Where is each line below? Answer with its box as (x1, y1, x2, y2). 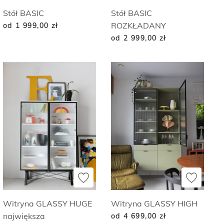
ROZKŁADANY (111, 20, 166, 30)
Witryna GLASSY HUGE (3, 198, 92, 209)
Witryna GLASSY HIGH (111, 198, 197, 209)
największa (3, 211, 45, 221)
